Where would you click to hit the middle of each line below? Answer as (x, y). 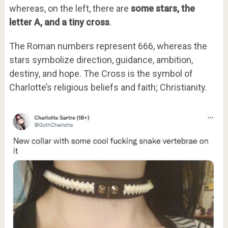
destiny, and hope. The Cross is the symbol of (101, 73)
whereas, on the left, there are (70, 8)
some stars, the (163, 8)
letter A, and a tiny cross (59, 22)
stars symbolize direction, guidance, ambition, (101, 60)
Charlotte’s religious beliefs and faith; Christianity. (108, 87)
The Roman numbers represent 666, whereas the (108, 46)
